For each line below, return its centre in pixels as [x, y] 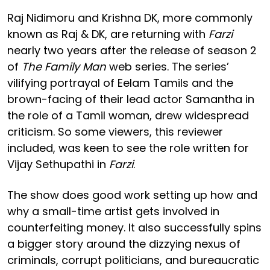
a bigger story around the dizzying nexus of [124, 243]
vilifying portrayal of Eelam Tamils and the [120, 83]
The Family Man [64, 66]
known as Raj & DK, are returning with [108, 34]
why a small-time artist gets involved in [113, 211]
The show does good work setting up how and [132, 195]
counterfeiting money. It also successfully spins [134, 227]
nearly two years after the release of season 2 [132, 50]
